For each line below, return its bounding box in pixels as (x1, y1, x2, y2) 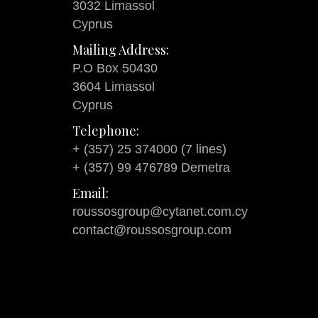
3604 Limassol (72, 79, 155, 94)
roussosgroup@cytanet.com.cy (72, 204, 248, 219)
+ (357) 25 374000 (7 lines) (72, 141, 226, 156)
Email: (72, 184, 109, 202)
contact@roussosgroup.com (72, 222, 231, 237)
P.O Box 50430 (72, 60, 158, 75)
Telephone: (72, 121, 139, 139)
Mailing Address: (72, 40, 169, 58)
